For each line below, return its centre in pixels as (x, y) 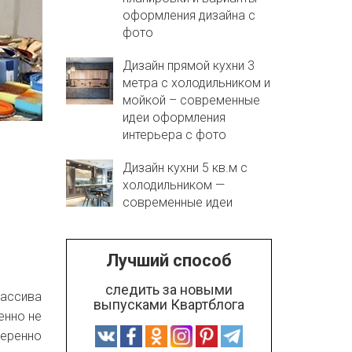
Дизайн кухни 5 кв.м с (185, 168)
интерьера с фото (174, 135)
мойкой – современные (191, 100)
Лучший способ (169, 260)
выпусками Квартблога (169, 304)
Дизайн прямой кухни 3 (188, 66)
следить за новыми (169, 290)
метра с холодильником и (196, 83)
